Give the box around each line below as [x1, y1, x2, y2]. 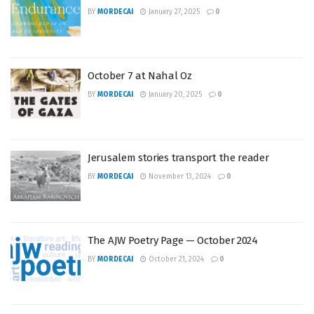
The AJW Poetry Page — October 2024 [88, 233, 258, 247]
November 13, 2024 [146, 172, 211, 181]
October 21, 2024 [146, 254, 204, 264]
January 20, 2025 [146, 90, 202, 99]
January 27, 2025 [146, 8, 200, 16]
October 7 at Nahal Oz [88, 69, 192, 82]
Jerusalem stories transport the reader [88, 151, 269, 164]
